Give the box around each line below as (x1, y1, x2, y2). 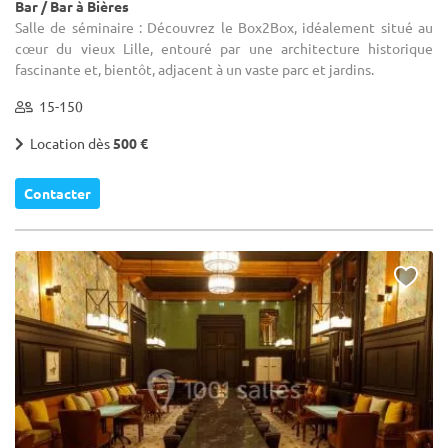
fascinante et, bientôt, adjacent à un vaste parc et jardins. (15, 59, 374, 78)
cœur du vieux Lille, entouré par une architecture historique (15, 38, 433, 57)
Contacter (24, 183, 91, 202)
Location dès (24, 133, 113, 152)
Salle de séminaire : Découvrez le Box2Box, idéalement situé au (15, 17, 433, 36)
